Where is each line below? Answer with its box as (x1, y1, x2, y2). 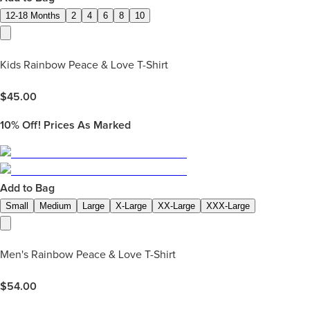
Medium (39, 200, 71, 211)
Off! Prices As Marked (19, 118, 131, 132)
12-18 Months (6, 10, 60, 21)
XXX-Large (206, 200, 250, 211)
